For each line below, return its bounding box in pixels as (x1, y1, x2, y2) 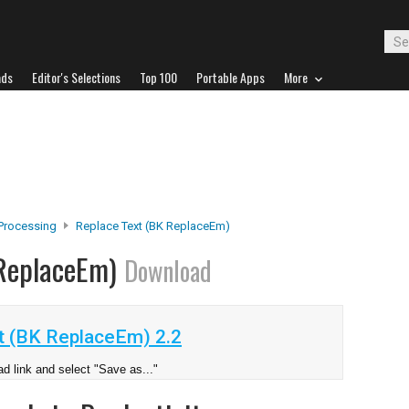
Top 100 (140, 68, 177, 87)
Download (124, 252, 212, 289)
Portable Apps (196, 68, 265, 87)
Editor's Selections (32, 68, 121, 87)
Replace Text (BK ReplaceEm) (76, 219, 230, 233)
